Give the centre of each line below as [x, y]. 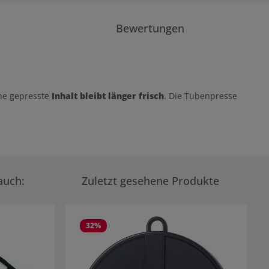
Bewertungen [150, 28]
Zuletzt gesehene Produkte [150, 181]
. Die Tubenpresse [201, 96]
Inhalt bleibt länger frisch [108, 96]
